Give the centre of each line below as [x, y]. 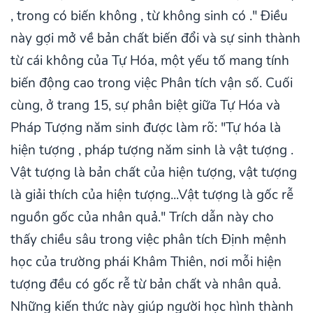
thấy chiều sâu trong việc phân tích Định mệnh [148, 240]
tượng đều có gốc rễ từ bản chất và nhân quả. [146, 285]
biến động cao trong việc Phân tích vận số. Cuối [152, 83]
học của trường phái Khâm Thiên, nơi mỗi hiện [146, 262]
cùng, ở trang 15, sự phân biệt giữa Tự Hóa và [145, 106]
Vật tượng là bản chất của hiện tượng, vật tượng [154, 173]
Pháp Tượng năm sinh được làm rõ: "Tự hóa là [146, 128]
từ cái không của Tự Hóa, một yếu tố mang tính [150, 61]
